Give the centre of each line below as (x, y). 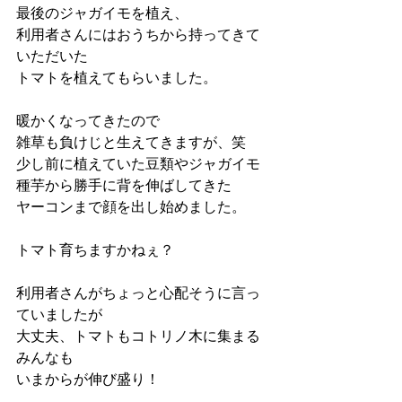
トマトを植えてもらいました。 (117, 78)
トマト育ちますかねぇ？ (95, 250)
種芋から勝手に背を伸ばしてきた (124, 185)
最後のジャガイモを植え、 (102, 13)
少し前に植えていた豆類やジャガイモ (138, 164)
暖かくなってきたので (88, 121)
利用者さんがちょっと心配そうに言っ (138, 293)
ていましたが (59, 315)
